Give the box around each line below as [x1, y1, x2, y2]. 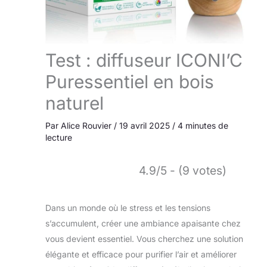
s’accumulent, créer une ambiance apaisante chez [45, 218, 241, 229]
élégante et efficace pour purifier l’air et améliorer [45, 249, 237, 260]
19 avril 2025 [119, 120, 172, 131]
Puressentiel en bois [45, 71, 214, 93]
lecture [45, 132, 72, 143]
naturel [45, 92, 104, 114]
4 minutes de [178, 120, 228, 131]
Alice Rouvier [61, 120, 114, 131]
